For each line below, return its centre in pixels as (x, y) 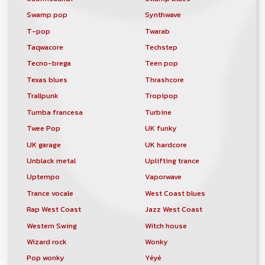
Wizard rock (46, 241)
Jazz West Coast (173, 209)
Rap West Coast (54, 209)
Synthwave (163, 15)
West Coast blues (175, 193)
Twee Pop (43, 128)
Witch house (166, 225)
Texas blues (47, 79)
